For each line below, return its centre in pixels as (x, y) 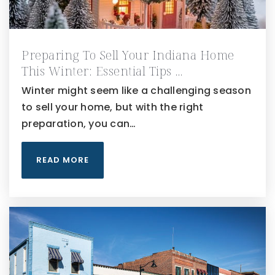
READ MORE (63, 160)
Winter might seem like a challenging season (136, 91)
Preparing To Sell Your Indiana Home (128, 55)
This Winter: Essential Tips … (103, 71)
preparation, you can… (79, 124)
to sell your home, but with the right (113, 107)
